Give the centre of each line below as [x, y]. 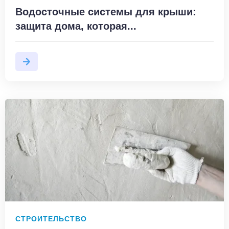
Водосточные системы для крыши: [106, 12]
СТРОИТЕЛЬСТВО [51, 219]
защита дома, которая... [76, 26]
